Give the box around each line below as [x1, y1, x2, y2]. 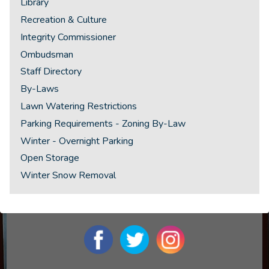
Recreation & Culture [20, 13, 107, 27]
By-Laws [20, 82, 59, 96]
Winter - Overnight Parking [20, 134, 134, 148]
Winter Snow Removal [20, 169, 116, 183]
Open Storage [20, 151, 80, 165]
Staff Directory [20, 65, 82, 79]
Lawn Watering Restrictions [20, 100, 138, 113]
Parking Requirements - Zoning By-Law [20, 116, 186, 130]
